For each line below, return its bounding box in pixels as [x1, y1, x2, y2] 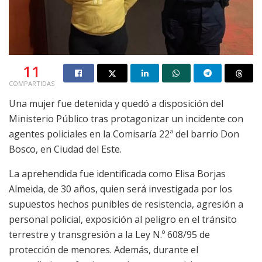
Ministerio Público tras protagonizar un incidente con [9, 112, 243, 125]
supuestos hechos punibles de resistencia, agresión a [9, 197, 243, 211]
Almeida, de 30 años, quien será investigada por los [9, 182, 232, 195]
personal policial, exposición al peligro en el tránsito [9, 212, 237, 226]
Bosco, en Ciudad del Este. [9, 142, 122, 156]
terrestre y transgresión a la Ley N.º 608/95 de [9, 227, 210, 241]
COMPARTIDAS [9, 78, 54, 88]
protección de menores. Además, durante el [9, 243, 198, 256]
